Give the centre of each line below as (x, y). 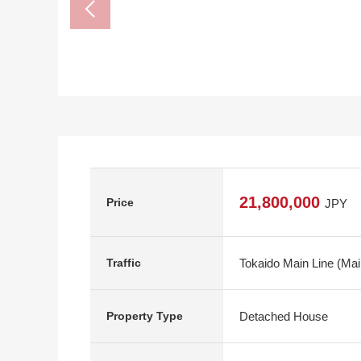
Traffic (124, 263)
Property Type (145, 316)
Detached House (284, 316)
